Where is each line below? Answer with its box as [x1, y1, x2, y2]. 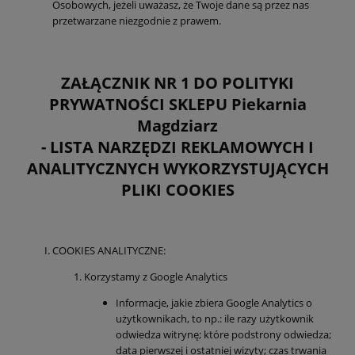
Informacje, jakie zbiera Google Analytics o [116, 296, 312, 311]
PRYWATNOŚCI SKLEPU [48, 94, 231, 116]
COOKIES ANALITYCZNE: [52, 243, 166, 258]
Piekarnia [231, 94, 307, 116]
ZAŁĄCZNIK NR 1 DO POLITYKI [61, 72, 294, 94]
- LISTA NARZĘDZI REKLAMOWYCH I [41, 136, 314, 158]
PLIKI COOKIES [120, 179, 235, 201]
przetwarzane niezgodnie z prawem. [52, 13, 221, 29]
